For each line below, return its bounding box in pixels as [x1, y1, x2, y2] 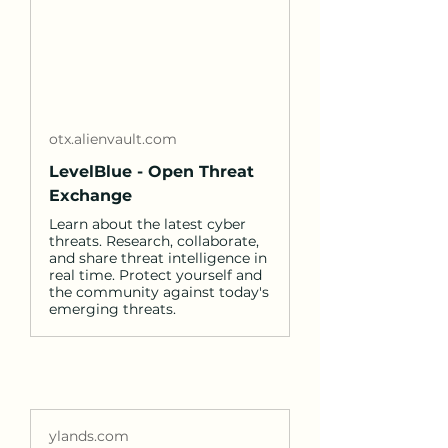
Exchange [49, 186, 132, 205]
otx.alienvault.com [49, 130, 177, 148]
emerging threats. [49, 300, 176, 318]
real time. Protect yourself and [49, 266, 262, 284]
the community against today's [49, 283, 269, 301]
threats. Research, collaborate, [49, 232, 259, 250]
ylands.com [49, 427, 129, 445]
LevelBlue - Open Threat [49, 162, 254, 181]
